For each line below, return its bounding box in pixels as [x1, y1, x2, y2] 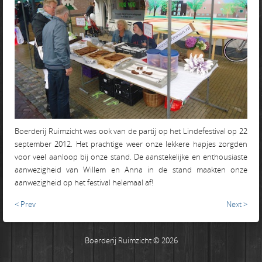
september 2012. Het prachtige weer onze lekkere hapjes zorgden [15, 138, 247, 149]
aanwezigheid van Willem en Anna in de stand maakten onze [15, 164, 247, 175]
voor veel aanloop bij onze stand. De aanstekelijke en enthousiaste [15, 151, 247, 162]
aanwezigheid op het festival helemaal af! [15, 177, 153, 188]
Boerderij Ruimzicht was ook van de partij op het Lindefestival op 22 [15, 125, 247, 136]
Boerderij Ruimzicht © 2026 [84, 235, 178, 246]
